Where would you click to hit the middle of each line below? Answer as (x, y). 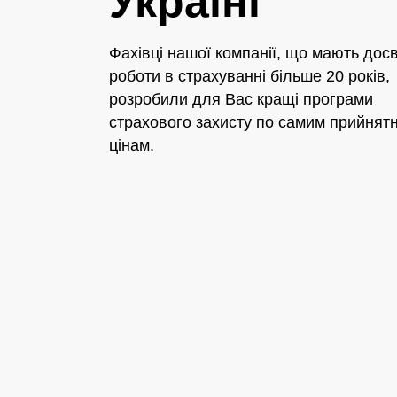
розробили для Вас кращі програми (241, 99)
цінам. (132, 145)
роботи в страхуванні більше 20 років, (249, 76)
